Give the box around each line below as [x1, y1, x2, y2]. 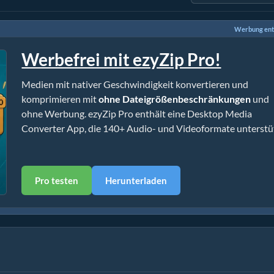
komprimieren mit [21, 93, 99, 105]
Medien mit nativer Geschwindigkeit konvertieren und [21, 78, 249, 90]
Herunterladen [105, 175, 168, 186]
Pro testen [35, 175, 79, 186]
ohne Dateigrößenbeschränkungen [98, 93, 251, 105]
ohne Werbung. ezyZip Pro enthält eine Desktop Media [21, 108, 253, 119]
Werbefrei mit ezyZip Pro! [21, 49, 221, 70]
